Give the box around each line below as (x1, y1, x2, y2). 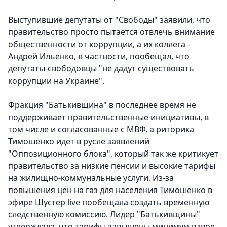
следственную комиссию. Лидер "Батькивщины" (8, 209, 200, 220)
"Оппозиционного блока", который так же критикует (8, 148, 218, 160)
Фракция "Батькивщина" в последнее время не (8, 99, 196, 111)
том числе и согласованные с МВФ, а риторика (8, 124, 194, 135)
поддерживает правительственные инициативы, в (8, 111, 209, 123)
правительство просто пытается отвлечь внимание (8, 26, 215, 38)
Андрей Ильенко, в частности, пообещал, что (8, 51, 190, 62)
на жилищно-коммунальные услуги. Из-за (8, 172, 174, 184)
